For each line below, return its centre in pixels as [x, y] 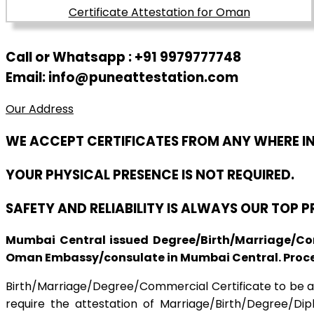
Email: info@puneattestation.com [122, 77]
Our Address [40, 109]
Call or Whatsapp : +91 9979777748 [123, 57]
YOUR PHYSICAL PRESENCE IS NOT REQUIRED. [150, 175]
